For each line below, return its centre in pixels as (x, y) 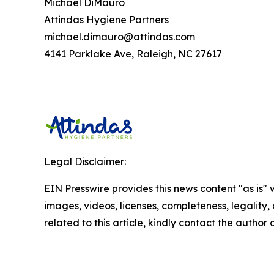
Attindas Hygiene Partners (106, 20)
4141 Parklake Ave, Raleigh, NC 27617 (133, 54)
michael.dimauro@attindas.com (120, 37)
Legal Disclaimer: (85, 161)
